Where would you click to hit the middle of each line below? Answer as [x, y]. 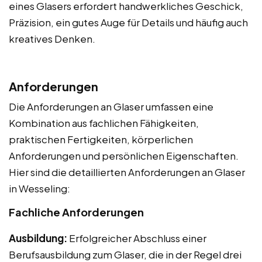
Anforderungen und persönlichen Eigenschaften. [124, 155]
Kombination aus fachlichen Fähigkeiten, [104, 123]
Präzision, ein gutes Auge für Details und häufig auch [128, 22]
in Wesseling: [39, 188]
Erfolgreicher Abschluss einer [137, 238]
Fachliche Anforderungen [76, 212]
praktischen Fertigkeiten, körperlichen [101, 139]
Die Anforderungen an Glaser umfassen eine [111, 106]
